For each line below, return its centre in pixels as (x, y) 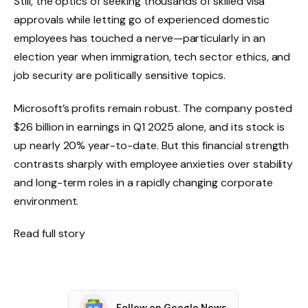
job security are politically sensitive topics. (120, 75)
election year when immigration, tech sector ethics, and (152, 56)
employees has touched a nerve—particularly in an (140, 38)
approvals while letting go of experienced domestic (142, 19)
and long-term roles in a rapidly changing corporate (143, 182)
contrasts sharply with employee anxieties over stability (154, 164)
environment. (46, 201)
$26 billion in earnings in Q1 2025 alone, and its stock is (150, 126)
